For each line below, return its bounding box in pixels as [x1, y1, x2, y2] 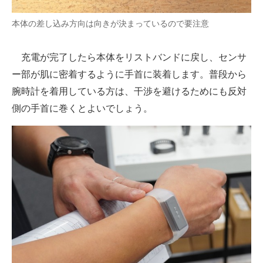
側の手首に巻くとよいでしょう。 [12, 103, 153, 114]
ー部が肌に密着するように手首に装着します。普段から [12, 69, 247, 80]
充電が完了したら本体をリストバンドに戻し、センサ [12, 52, 247, 63]
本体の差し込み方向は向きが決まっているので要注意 [12, 19, 209, 29]
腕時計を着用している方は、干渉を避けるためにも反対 [12, 86, 247, 97]
